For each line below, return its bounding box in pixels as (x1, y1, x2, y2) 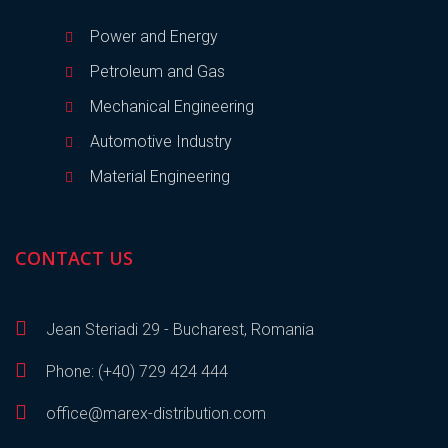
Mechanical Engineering (90, 97, 254, 117)
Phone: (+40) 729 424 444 (42, 362, 228, 382)
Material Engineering (90, 167, 230, 187)
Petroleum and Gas (90, 62, 225, 82)
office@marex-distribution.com (42, 404, 266, 424)
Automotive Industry (90, 132, 232, 152)
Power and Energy (90, 27, 218, 47)
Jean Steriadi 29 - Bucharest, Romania (42, 320, 314, 340)
